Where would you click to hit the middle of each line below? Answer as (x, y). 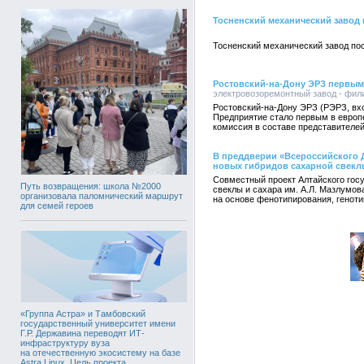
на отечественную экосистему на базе (100, 352)
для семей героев (57, 205)
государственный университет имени (98, 323)
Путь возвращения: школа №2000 (91, 186)
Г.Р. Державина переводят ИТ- (82, 333)
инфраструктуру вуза (65, 342)
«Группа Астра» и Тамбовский (83, 313)
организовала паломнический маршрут (102, 195)
